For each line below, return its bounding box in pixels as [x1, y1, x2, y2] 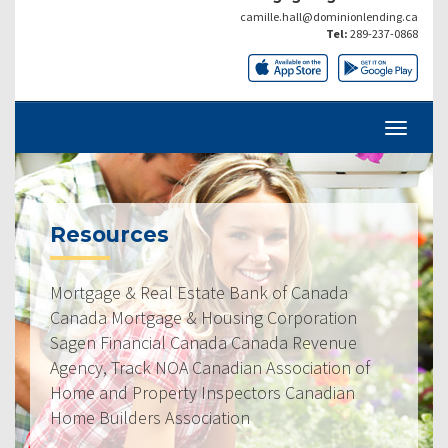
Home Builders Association [50, 405, 250, 429]
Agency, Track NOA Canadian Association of [50, 355, 370, 379]
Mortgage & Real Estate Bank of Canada [50, 280, 348, 304]
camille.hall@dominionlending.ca [240, 8, 418, 24]
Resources [50, 221, 169, 247]
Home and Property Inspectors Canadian [50, 380, 355, 404]
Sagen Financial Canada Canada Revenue [50, 330, 357, 354]
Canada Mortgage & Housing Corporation [50, 305, 357, 329]
